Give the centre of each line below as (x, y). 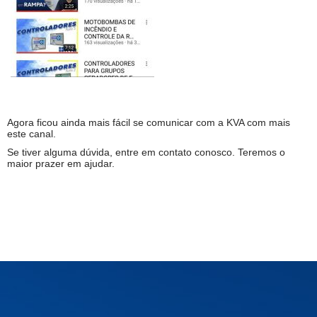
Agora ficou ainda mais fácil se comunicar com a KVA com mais (149, 122)
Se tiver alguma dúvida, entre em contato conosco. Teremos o (146, 152)
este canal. (31, 133)
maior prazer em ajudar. (61, 163)
